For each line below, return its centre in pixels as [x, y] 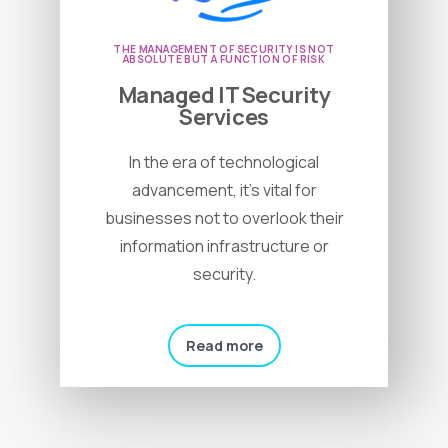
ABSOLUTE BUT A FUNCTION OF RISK [224, 59]
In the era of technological [224, 162]
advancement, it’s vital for [224, 190]
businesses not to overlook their [224, 218]
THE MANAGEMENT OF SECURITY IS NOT [224, 49]
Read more [224, 346]
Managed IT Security [224, 95]
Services [224, 117]
